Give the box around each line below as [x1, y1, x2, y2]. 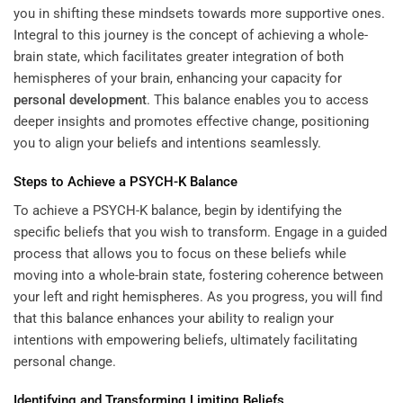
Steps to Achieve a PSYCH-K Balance [13, 174, 237, 191]
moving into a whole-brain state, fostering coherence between [13, 266, 383, 283]
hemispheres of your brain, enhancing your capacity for [13, 69, 342, 86]
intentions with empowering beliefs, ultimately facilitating [13, 331, 357, 348]
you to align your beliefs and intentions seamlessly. [13, 134, 321, 151]
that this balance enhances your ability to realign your [13, 309, 334, 327]
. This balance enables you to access [147, 91, 369, 108]
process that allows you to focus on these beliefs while [13, 245, 346, 262]
